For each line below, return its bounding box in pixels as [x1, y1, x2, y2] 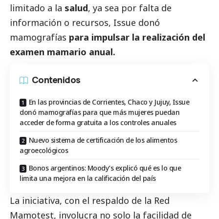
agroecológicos [20, 146, 68, 155]
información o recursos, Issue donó [10, 17, 160, 29]
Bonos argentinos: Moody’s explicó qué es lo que [28, 163, 181, 173]
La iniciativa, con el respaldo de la [10, 195, 154, 207]
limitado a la [10, 2, 65, 14]
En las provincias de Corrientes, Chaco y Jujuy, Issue [28, 97, 189, 107]
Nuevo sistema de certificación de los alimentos [28, 135, 177, 145]
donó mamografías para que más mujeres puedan [20, 108, 179, 117]
